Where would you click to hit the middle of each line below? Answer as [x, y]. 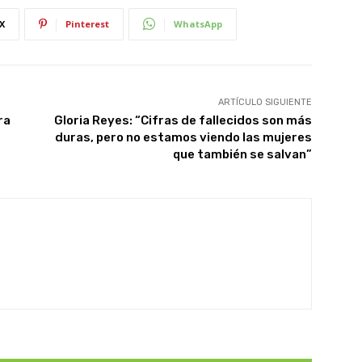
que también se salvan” [242, 154]
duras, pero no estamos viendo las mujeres [183, 137]
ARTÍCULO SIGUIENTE [265, 102]
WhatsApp [198, 23]
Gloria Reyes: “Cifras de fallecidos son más [183, 120]
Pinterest [87, 23]
